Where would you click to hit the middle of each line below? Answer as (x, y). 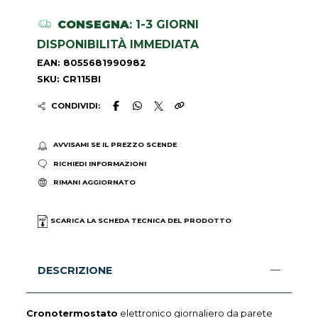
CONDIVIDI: (75, 106)
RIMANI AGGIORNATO (94, 182)
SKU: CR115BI (69, 79)
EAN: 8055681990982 (92, 63)
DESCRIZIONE (75, 270)
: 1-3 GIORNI (164, 25)
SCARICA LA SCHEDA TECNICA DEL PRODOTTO (141, 221)
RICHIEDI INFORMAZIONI (99, 163)
